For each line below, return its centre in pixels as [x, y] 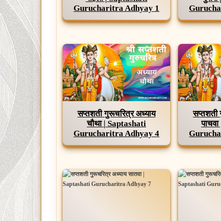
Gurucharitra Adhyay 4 [117, 133]
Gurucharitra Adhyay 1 [117, 8]
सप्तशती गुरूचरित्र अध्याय [117, 113]
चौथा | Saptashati [117, 123]
